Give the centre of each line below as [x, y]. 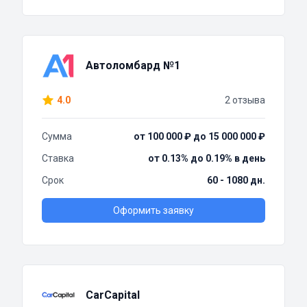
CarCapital [113, 295]
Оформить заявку [153, 211]
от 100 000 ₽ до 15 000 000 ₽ [199, 137]
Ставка [58, 159]
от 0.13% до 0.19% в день [207, 159]
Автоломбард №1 [133, 66]
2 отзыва [245, 100]
